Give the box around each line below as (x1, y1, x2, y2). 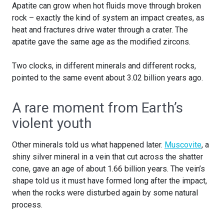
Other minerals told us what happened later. (12, 140, 164, 150)
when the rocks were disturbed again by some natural (12, 188, 198, 198)
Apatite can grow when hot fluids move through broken (12, 1, 201, 11)
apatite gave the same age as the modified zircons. (12, 37, 190, 47)
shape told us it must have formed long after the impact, (12, 176, 207, 186)
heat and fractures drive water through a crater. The (12, 25, 188, 35)
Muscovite (164, 140, 201, 150)
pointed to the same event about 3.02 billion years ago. (12, 73, 203, 83)
